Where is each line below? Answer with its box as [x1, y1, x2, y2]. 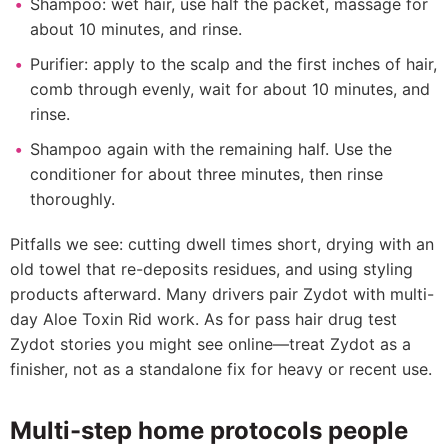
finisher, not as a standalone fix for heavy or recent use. [10, 359, 432, 379]
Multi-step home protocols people [10, 416, 408, 445]
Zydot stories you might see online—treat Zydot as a [10, 334, 411, 354]
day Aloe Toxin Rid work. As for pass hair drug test [10, 309, 397, 329]
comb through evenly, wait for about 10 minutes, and [30, 79, 430, 99]
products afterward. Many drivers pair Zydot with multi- [10, 284, 434, 304]
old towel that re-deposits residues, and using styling [10, 259, 413, 279]
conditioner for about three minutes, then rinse [30, 164, 383, 184]
